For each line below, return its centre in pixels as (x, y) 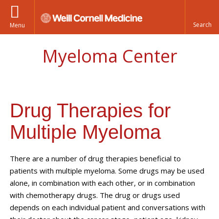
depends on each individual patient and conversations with (108, 207)
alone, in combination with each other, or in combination (102, 183)
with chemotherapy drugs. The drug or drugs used (95, 195)
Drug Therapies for (90, 110)
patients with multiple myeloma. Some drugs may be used (107, 171)
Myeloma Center (109, 56)
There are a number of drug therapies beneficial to (95, 158)
